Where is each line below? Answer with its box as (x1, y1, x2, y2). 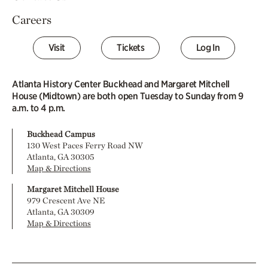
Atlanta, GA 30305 (27, 151, 94, 162)
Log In (196, 41, 220, 53)
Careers (12, 12, 51, 27)
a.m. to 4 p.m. (12, 102, 65, 114)
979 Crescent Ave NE (27, 195, 105, 205)
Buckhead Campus (27, 129, 95, 139)
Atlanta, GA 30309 (27, 206, 95, 217)
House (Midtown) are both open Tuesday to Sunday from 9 (12, 90, 243, 102)
